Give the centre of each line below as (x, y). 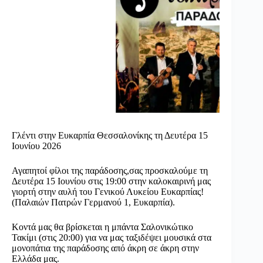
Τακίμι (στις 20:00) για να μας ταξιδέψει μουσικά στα (112, 238)
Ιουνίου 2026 (36, 146)
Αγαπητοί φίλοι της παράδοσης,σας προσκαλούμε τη (110, 171)
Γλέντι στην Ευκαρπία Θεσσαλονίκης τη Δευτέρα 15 (110, 136)
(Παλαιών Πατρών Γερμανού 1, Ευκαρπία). (93, 203)
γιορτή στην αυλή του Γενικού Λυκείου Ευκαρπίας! (108, 192)
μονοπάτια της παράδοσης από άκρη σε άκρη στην (105, 248)
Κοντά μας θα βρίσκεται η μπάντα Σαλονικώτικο (102, 227)
